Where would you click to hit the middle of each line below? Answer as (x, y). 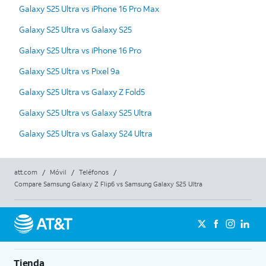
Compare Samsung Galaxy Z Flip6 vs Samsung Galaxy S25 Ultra (108, 184)
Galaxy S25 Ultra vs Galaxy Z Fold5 (82, 91)
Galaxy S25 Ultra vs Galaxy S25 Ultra (85, 112)
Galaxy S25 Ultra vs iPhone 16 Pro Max (89, 8)
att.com (26, 172)
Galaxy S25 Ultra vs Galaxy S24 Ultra (86, 133)
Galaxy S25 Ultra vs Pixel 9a (69, 71)
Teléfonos (94, 172)
